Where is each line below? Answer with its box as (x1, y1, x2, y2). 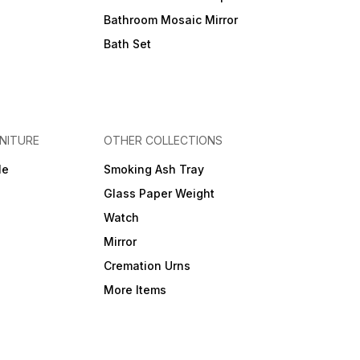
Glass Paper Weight (103, 186, 215, 201)
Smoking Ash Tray (103, 162, 204, 177)
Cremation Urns (103, 259, 190, 273)
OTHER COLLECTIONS (103, 133, 223, 148)
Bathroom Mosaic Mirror (103, 13, 238, 27)
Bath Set (103, 37, 151, 51)
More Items (103, 283, 166, 297)
